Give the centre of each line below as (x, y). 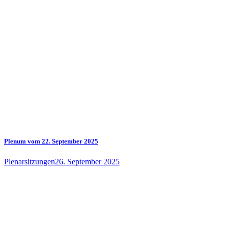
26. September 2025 (87, 161)
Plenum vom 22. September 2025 (51, 141)
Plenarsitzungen (30, 161)
